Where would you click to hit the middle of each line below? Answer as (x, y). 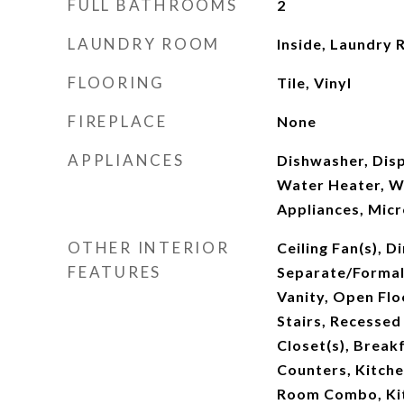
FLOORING (116, 83)
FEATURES (115, 272)
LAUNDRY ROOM (144, 44)
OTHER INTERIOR (149, 248)
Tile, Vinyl (314, 83)
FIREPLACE (118, 121)
